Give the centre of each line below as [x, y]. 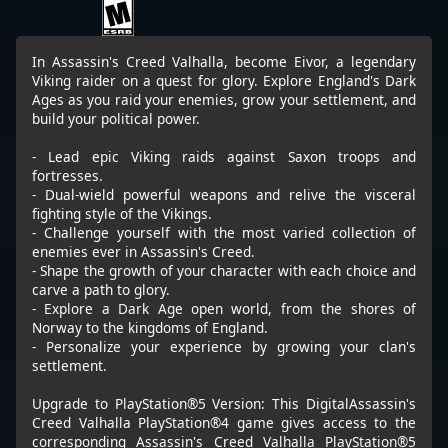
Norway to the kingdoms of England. [150, 328]
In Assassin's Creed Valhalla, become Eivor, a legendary [224, 62]
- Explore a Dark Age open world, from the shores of [224, 309]
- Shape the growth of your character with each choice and [224, 271]
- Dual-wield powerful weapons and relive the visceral [224, 195]
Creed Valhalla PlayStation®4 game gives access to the [224, 423]
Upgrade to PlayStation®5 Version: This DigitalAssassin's [224, 404]
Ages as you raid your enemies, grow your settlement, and [224, 100]
